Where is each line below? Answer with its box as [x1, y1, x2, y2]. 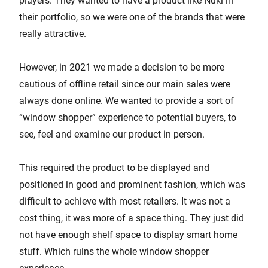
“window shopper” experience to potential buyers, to [19, 111, 236, 123]
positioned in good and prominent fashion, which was [19, 178, 245, 190]
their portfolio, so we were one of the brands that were [19, 11, 245, 23]
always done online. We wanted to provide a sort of [19, 95, 234, 106]
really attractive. [19, 28, 86, 39]
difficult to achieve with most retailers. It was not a [19, 195, 230, 207]
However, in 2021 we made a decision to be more [19, 61, 224, 73]
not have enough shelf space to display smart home [19, 229, 237, 240]
